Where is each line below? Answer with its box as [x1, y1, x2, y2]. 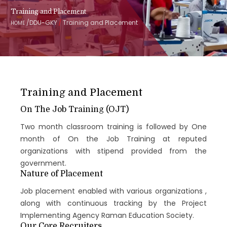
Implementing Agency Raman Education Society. [20, 210, 195, 220]
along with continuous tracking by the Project [20, 198, 207, 208]
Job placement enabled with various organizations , [20, 185, 207, 196]
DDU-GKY [29, 18, 57, 27]
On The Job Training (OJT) [20, 104, 129, 114]
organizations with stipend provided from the [20, 145, 207, 156]
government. [20, 158, 67, 168]
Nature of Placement [20, 169, 103, 178]
